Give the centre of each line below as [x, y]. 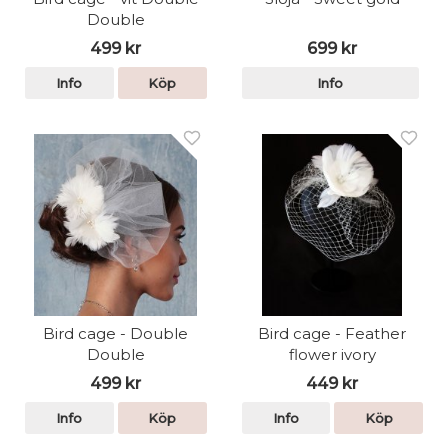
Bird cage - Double [116, 333]
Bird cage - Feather [332, 333]
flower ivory [332, 354]
